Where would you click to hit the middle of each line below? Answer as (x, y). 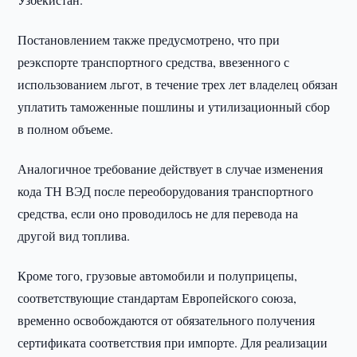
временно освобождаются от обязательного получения (167, 320)
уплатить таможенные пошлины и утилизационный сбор (174, 106)
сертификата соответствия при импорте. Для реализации (173, 342)
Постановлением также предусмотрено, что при (149, 39)
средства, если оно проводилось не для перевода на (158, 213)
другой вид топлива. (74, 235)
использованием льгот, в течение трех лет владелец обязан (178, 84)
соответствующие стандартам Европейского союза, (157, 298)
